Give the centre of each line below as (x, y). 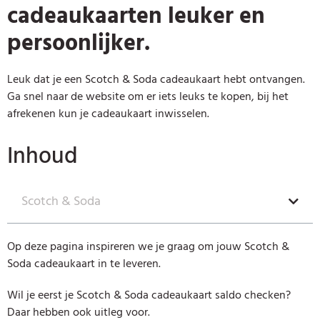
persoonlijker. (79, 43)
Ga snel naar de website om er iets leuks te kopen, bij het (148, 97)
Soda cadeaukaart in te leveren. (84, 264)
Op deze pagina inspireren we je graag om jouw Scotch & (148, 247)
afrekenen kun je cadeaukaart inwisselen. (108, 114)
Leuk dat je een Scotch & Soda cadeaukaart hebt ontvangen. (156, 80)
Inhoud (42, 156)
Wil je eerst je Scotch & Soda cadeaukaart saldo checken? (149, 295)
